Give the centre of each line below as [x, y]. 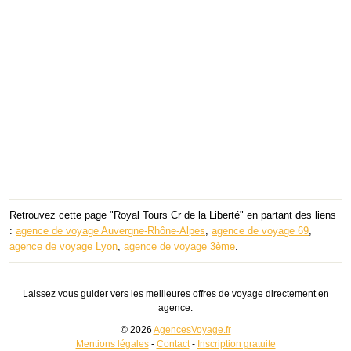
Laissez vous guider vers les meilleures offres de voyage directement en [175, 293]
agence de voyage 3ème [179, 246]
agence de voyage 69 [260, 230]
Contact [173, 344]
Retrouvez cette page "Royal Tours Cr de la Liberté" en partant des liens [173, 215]
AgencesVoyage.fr [192, 329]
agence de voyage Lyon [63, 246]
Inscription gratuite [236, 344]
